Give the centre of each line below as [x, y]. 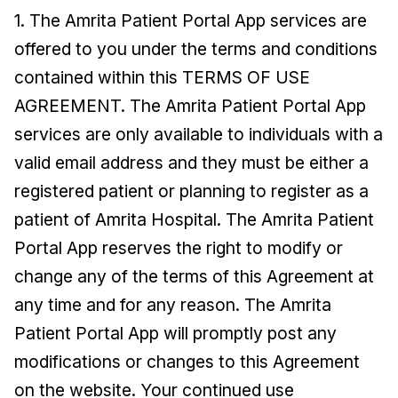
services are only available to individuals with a [199, 134]
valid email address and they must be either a [191, 163]
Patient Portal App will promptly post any [175, 333]
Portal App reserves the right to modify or [179, 248]
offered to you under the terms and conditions [196, 49]
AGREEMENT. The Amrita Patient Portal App [190, 106]
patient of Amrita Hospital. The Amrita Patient [194, 219]
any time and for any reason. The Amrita [173, 305]
